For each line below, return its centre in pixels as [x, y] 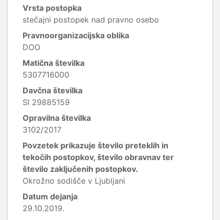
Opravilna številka [57, 118]
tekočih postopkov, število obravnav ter [98, 157]
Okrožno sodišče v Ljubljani [74, 181]
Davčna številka [53, 90]
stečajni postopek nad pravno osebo [91, 20]
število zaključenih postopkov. [80, 169]
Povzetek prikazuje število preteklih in [96, 145]
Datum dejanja [50, 196]
